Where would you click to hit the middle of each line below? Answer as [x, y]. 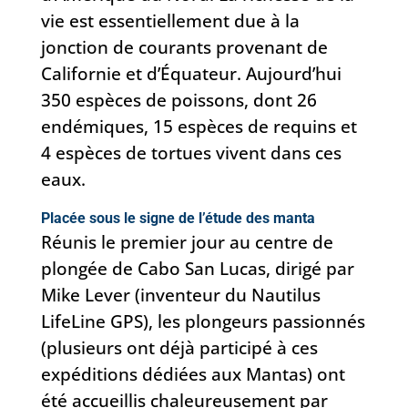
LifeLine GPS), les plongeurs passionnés [203, 321]
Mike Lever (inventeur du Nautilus [180, 294]
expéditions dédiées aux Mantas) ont [193, 373]
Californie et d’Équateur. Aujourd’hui [191, 73]
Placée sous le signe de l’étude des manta [178, 218]
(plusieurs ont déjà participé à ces [179, 347]
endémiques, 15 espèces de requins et [199, 126]
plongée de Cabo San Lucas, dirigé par [197, 268]
